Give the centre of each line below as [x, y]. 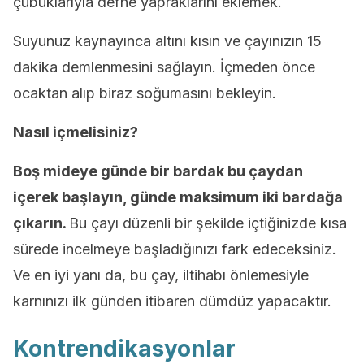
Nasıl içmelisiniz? [76, 132]
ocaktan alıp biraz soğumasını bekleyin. [145, 93]
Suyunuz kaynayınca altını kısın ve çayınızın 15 [167, 41]
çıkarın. [41, 223]
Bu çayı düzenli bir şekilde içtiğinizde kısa [208, 223]
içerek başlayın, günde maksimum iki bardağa [178, 197]
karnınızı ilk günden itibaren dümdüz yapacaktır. [172, 301]
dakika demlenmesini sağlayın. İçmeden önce [164, 67]
